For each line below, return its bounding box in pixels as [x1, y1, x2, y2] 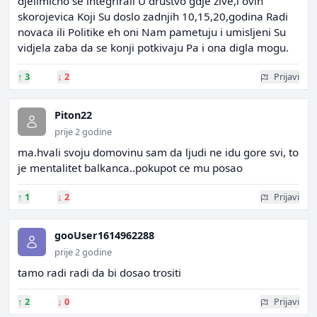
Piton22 [54, 108, 92, 122]
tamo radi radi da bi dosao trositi [18, 265, 181, 279]
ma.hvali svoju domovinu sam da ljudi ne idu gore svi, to [18, 145, 299, 159]
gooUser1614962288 [54, 229, 154, 242]
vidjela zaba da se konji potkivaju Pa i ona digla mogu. [18, 40, 289, 54]
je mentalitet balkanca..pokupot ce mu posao [18, 161, 243, 175]
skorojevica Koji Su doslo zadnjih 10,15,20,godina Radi [18, 9, 288, 23]
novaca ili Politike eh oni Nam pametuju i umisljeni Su [18, 25, 286, 39]
